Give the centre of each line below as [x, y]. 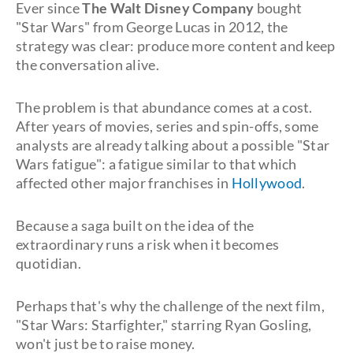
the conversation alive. [87, 64]
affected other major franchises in [123, 182]
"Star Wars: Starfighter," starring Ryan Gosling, [164, 324]
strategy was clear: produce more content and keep [176, 45]
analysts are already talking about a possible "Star [173, 145]
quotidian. [49, 263]
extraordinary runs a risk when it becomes [148, 244]
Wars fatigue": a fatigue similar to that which [156, 163]
